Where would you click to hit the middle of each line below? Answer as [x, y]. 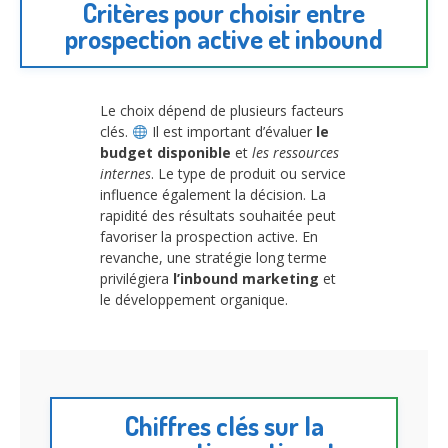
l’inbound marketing [246, 279]
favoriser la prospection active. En [209, 237]
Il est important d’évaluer [231, 132]
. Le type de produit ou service [248, 174]
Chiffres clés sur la [224, 425]
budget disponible [165, 153]
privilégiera [136, 279]
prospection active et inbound [224, 39]
